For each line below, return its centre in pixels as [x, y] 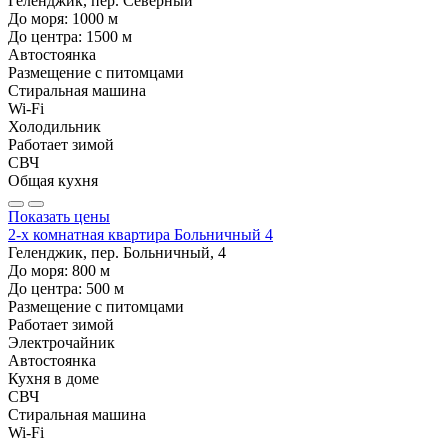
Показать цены [59, 216]
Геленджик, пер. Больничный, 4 [117, 252]
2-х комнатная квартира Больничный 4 [140, 234]
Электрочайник [61, 342]
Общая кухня [53, 180]
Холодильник [54, 126]
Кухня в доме [53, 378]
